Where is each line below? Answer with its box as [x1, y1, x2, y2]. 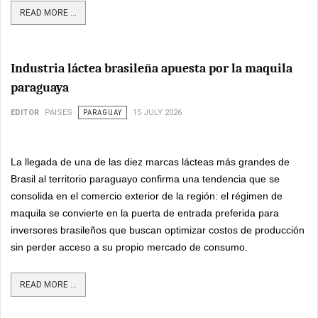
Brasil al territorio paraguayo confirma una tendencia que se [11, 173, 280, 185]
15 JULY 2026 [133, 108, 182, 117]
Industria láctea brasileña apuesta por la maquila [11, 61, 292, 76]
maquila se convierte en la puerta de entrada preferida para [11, 207, 279, 219]
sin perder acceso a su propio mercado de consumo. [11, 241, 248, 253]
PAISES [45, 108, 72, 117]
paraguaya [11, 80, 69, 95]
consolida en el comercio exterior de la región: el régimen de [11, 190, 283, 202]
